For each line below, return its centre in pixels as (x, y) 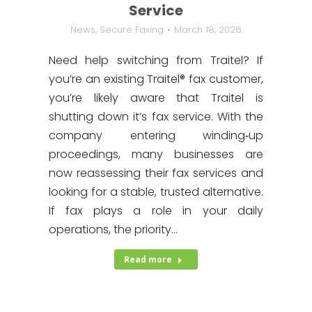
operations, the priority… (113, 229)
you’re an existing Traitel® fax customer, (156, 79)
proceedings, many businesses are (156, 154)
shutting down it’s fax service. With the (156, 117)
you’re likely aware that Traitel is (156, 98)
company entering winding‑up (156, 135)
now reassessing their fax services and (156, 173)
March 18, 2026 (208, 30)
